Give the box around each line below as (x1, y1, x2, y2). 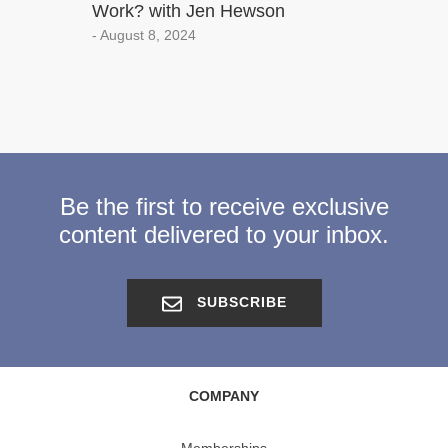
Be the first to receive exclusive (59, 193, 389, 221)
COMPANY (189, 387, 259, 404)
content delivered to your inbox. (59, 221, 389, 249)
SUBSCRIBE (191, 294, 287, 311)
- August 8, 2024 (92, 27, 196, 44)
